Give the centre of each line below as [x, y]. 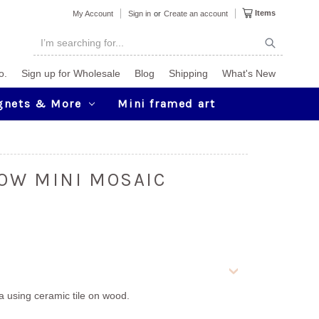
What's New [249, 73]
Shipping [188, 73]
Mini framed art [167, 103]
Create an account [196, 14]
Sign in [139, 14]
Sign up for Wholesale [71, 73]
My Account [93, 13]
